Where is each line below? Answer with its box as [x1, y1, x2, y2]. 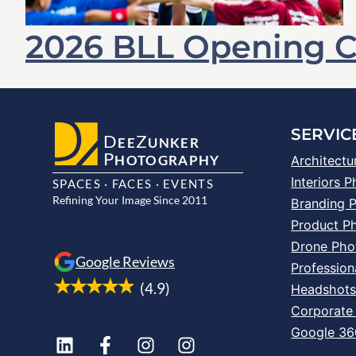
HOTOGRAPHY [114, 152, 220, 169]
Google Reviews [75, 252, 175, 270]
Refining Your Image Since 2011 [52, 193, 207, 207]
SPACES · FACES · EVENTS [52, 176, 214, 192]
